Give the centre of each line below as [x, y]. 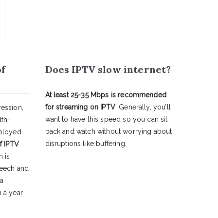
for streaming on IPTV [80, 107]
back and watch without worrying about [109, 131]
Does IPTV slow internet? [108, 69]
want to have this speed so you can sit [106, 119]
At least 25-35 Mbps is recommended [106, 95]
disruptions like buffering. [86, 144]
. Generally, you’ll [143, 107]
